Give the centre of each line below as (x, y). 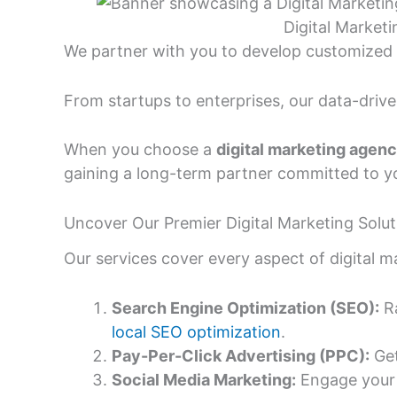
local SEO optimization (196, 331)
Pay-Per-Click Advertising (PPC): (241, 355)
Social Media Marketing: (204, 379)
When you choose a (140, 150)
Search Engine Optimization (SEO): (245, 307)
